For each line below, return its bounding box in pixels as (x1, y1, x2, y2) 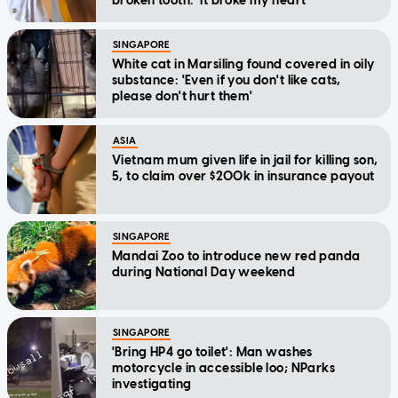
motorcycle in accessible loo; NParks (112, 360, 336, 376)
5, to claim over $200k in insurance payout (112, 168, 375, 184)
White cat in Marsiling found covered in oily (112, 56, 375, 72)
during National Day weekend (112, 264, 296, 280)
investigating (112, 376, 192, 392)
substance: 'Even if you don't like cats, (112, 72, 341, 88)
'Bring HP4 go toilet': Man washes (112, 344, 313, 360)
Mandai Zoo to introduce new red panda (112, 248, 361, 264)
